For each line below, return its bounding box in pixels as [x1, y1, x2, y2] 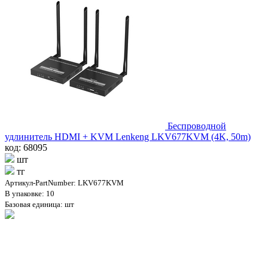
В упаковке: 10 [5, 188, 54, 198]
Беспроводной [167, 120, 226, 131]
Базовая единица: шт [5, 199, 74, 209]
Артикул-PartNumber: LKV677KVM [5, 178, 124, 187]
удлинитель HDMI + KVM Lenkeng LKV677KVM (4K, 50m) [5, 131, 251, 142]
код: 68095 [5, 142, 47, 153]
